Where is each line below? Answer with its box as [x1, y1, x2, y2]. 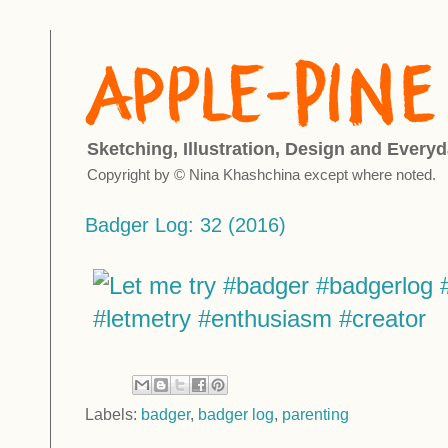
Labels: [85, 406, 141, 424]
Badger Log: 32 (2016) [85, 214, 286, 237]
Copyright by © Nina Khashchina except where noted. [87, 166, 436, 184]
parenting [282, 406, 349, 424]
